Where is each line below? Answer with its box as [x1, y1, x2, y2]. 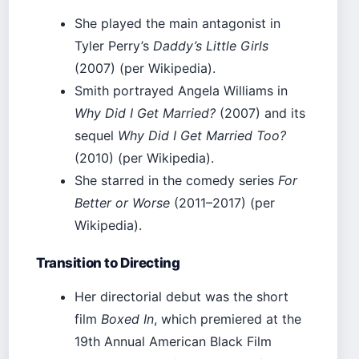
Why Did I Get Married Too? [118, 127, 286, 143]
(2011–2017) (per [170, 194, 275, 211]
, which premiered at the [154, 310, 301, 327]
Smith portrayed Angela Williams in [75, 82, 288, 99]
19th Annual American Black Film [75, 333, 272, 349]
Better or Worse [75, 194, 170, 211]
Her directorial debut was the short [75, 288, 288, 305]
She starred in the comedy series [75, 171, 278, 188]
